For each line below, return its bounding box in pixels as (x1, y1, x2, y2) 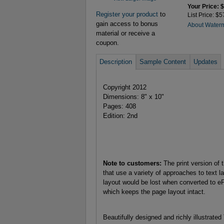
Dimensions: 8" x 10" (102, 93, 164, 101)
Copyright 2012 (102, 83, 146, 91)
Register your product (96, 10, 158, 18)
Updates (193, 58, 217, 66)
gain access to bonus (96, 20, 158, 28)
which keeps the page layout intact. (102, 188, 205, 196)
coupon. (96, 39, 119, 47)
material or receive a (96, 29, 155, 37)
